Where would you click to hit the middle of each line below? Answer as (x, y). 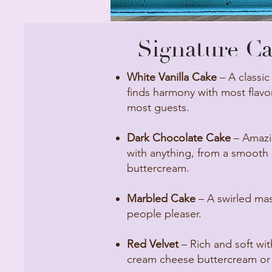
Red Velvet (153, 244)
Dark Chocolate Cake (179, 138)
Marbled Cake (161, 199)
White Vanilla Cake (173, 77)
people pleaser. (164, 214)
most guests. (158, 107)
